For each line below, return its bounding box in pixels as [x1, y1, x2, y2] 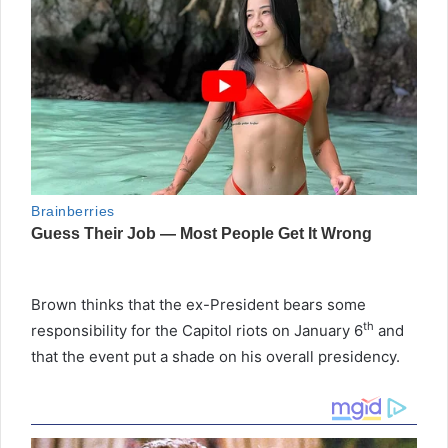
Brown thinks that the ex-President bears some [31, 294, 366, 314]
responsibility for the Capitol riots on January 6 [31, 320, 363, 340]
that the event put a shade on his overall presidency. [31, 346, 400, 366]
